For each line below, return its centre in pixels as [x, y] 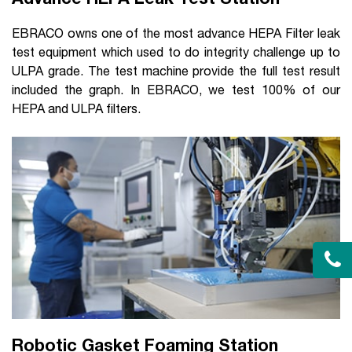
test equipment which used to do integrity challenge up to [176, 51]
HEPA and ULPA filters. [76, 108]
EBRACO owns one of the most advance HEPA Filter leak [176, 33]
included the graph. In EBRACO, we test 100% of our [176, 89]
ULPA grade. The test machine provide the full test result [176, 70]
